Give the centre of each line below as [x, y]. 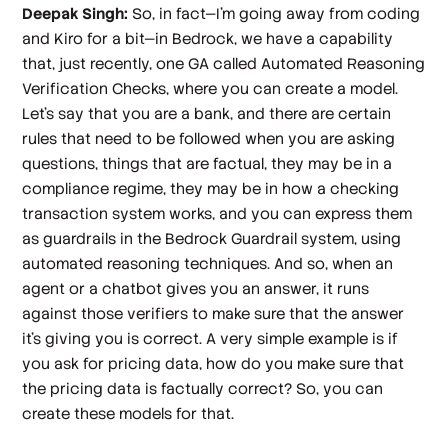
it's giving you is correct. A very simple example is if [210, 338]
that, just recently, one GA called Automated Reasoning [224, 63]
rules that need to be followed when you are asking [209, 138]
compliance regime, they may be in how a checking [211, 188]
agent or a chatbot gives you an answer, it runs [196, 288]
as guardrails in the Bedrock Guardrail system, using [212, 238]
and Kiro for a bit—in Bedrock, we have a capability [208, 38]
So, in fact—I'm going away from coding [274, 13]
